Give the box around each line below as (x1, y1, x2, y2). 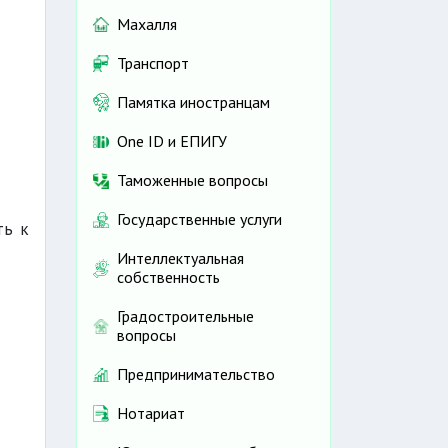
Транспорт (117, 53, 189, 74)
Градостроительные (117, 306, 254, 327)
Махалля (117, 14, 177, 35)
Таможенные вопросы (117, 170, 268, 191)
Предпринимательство (117, 364, 275, 385)
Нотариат (117, 403, 185, 424)
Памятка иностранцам (117, 92, 270, 113)
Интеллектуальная (117, 248, 244, 269)
